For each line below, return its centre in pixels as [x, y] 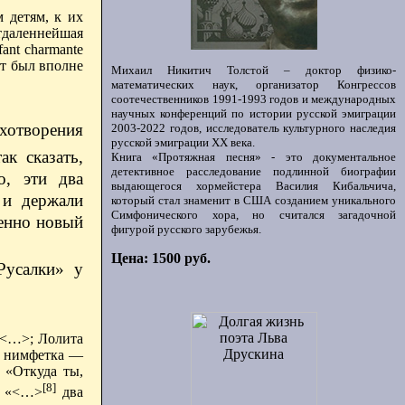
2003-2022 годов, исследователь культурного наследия [254, 128]
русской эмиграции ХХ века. [183, 142]
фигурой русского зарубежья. [186, 229]
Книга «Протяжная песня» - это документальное [254, 157]
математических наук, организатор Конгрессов [254, 85]
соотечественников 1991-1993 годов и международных [254, 99]
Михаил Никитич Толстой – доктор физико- [254, 70]
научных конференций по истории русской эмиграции [254, 113]
